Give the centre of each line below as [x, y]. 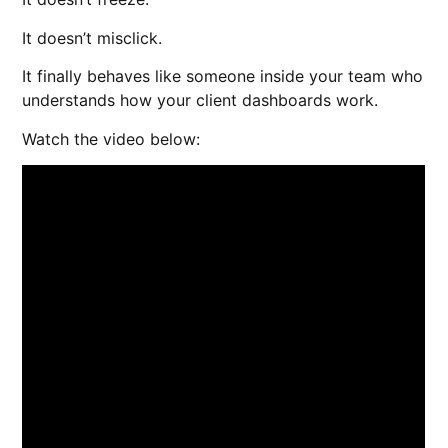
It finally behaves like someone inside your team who [223, 76]
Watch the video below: [111, 138]
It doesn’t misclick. [92, 37]
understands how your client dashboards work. [200, 100]
